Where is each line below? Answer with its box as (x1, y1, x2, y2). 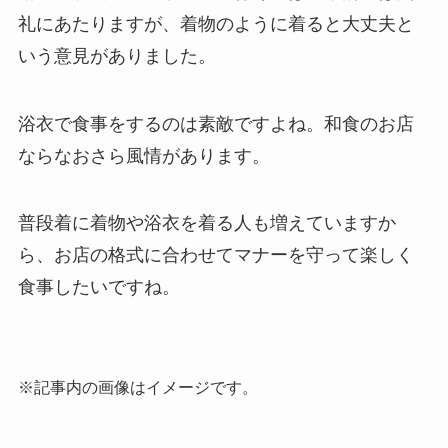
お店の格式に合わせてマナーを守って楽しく (53, 245, 414, 266)
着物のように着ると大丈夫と (179, 13, 414, 34)
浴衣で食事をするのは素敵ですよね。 (17, 113, 324, 134)
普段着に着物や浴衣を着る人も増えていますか (17, 213, 396, 234)
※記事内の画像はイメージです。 (17, 378, 258, 397)
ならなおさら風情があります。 (17, 145, 270, 166)
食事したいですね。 (17, 277, 180, 298)
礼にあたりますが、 (17, 13, 180, 34)
